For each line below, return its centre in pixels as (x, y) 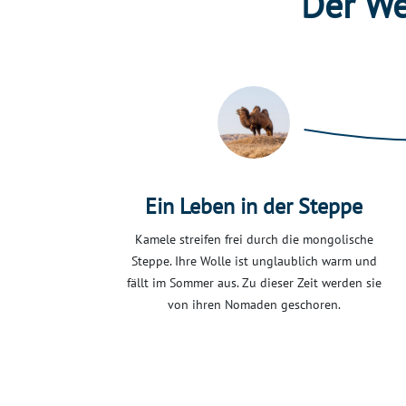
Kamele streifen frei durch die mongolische (254, 240)
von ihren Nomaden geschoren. (254, 305)
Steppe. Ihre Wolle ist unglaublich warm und (254, 261)
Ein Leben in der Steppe (254, 207)
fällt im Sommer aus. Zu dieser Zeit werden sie (254, 283)
